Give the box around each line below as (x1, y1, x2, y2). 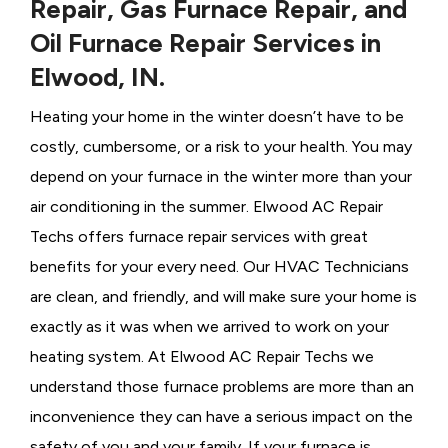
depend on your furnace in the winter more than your (30, 167, 412, 186)
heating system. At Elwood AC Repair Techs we (30, 347, 374, 366)
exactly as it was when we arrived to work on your (30, 317, 389, 336)
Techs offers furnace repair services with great (30, 227, 368, 246)
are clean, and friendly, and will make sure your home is (30, 287, 417, 306)
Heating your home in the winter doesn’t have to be (30, 107, 404, 126)
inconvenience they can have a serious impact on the (30, 407, 413, 426)
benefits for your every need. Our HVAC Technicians (30, 257, 409, 276)
